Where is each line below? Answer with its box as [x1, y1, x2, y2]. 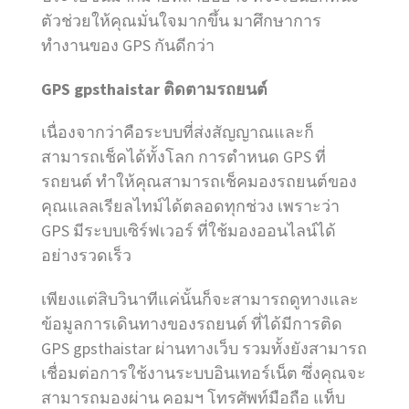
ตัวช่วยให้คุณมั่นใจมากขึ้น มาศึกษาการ [41, 9, 321, 31]
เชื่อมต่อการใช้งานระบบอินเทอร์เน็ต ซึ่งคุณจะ [41, 362, 366, 384]
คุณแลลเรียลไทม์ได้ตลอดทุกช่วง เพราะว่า [41, 195, 340, 217]
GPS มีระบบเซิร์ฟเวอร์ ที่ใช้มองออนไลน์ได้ [41, 220, 336, 242]
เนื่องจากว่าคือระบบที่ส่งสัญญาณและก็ [41, 121, 314, 143]
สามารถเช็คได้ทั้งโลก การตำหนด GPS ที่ [41, 146, 326, 168]
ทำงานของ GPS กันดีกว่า [41, 34, 215, 56]
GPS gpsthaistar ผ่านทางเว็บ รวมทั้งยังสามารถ [41, 338, 367, 360]
